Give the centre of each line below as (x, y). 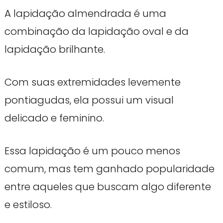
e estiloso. (28, 204)
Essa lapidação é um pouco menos (92, 151)
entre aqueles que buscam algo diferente (108, 186)
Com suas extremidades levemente (92, 82)
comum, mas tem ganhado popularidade (109, 168)
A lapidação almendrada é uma (85, 13)
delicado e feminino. (54, 118)
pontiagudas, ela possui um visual (89, 100)
